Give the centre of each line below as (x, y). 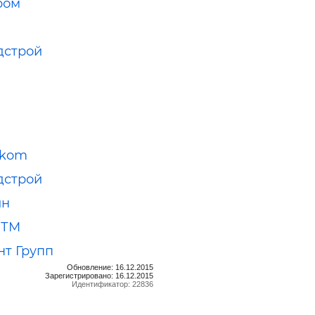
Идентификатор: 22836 (112, 284)
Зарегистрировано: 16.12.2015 (99, 275)
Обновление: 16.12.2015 (110, 267)
